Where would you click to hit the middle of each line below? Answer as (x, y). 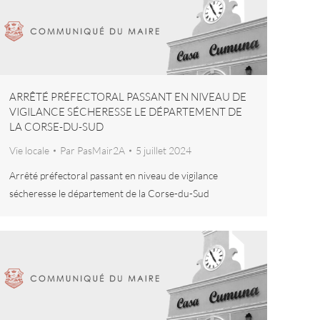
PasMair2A (101, 151)
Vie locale (29, 151)
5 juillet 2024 (164, 151)
